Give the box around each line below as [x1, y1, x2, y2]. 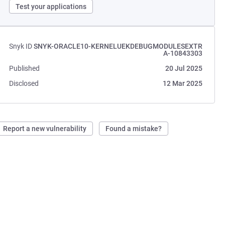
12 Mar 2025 [162, 79, 202, 87]
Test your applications [16, 3, 87, 11]
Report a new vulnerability [3, 125, 87, 133]
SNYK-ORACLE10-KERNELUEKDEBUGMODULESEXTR [33, 42, 202, 50]
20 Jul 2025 [165, 64, 202, 72]
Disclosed [9, 79, 39, 87]
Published [9, 64, 40, 72]
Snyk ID [9, 42, 33, 50]
